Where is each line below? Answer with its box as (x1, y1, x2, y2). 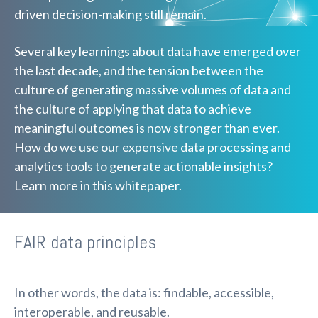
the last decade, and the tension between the (14, 62, 263, 79)
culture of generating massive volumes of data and (14, 82, 291, 98)
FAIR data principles (14, 231, 156, 255)
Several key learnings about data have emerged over (14, 43, 301, 60)
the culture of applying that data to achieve (14, 101, 251, 117)
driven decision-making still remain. (14, 6, 209, 23)
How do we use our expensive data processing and (14, 139, 291, 155)
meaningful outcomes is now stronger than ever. (14, 120, 280, 136)
